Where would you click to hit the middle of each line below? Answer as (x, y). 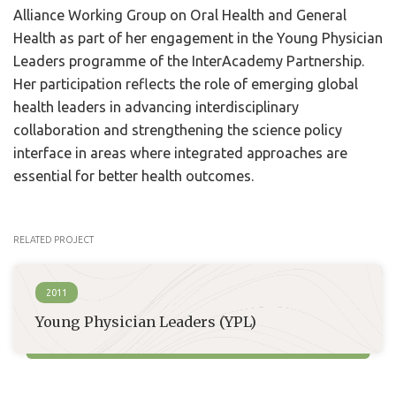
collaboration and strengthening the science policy (178, 130)
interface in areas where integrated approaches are (180, 153)
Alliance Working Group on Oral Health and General (180, 15)
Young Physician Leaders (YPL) (146, 322)
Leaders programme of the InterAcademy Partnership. (189, 61)
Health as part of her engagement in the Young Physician (198, 38)
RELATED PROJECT (53, 240)
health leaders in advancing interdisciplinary (156, 107)
